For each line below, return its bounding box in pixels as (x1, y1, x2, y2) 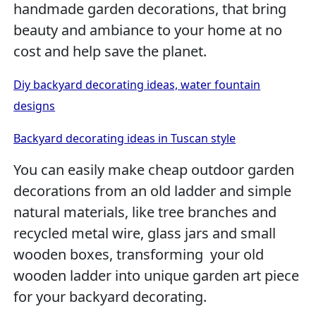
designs (13, 97, 56, 114)
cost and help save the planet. (13, 41, 207, 61)
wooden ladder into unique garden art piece (13, 265, 300, 285)
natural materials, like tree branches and (13, 202, 277, 221)
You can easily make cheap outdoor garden (13, 159, 295, 179)
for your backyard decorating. (13, 286, 207, 306)
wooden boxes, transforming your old (13, 244, 265, 264)
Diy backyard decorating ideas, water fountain (13, 76, 261, 92)
